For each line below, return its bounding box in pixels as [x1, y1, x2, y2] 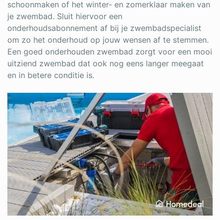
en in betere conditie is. [7, 70, 94, 80]
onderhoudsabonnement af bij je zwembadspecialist [7, 23, 201, 33]
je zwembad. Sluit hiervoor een [7, 11, 122, 21]
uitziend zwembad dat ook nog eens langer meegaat [7, 58, 204, 68]
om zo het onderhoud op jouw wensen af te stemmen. [7, 35, 209, 45]
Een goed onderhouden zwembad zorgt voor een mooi [7, 47, 212, 56]
